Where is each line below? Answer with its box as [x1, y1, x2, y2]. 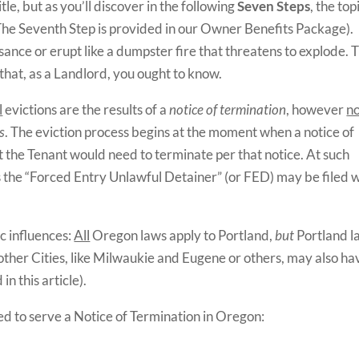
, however [286, 101, 347, 118]
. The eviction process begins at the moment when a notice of [5, 123, 355, 140]
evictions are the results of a [2, 101, 170, 118]
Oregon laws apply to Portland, [90, 227, 276, 244]
